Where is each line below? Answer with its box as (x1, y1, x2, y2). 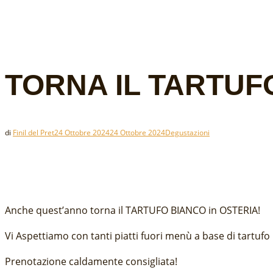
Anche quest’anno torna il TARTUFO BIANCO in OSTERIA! (5, 203, 260, 217)
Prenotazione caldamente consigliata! (5, 254, 177, 268)
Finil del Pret (13, 127, 54, 138)
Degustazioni (165, 127, 210, 138)
